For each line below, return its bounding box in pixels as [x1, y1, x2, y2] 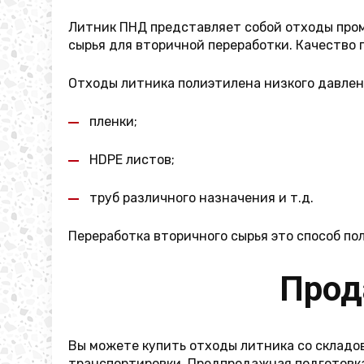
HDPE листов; [89, 152, 175, 167]
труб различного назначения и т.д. [89, 190, 314, 206]
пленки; [89, 114, 137, 129]
